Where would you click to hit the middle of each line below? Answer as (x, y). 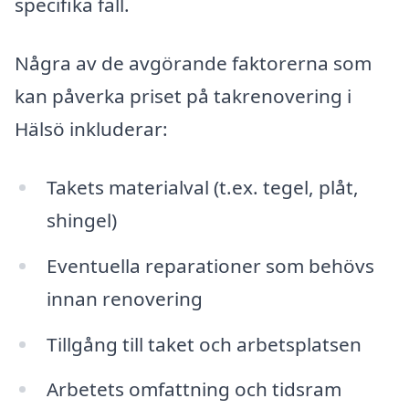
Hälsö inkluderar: (91, 129)
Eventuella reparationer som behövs (210, 265)
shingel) (81, 220)
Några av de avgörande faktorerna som (193, 63)
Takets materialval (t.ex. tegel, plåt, (202, 187)
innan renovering (124, 298)
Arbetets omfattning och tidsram (194, 389)
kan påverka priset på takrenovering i (183, 96)
